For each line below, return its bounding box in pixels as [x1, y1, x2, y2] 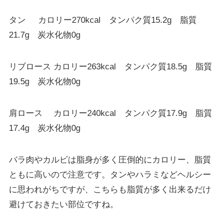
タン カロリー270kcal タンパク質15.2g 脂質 [8, 15, 197, 25]
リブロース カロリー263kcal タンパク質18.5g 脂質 [8, 62, 212, 72]
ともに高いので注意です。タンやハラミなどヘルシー [8, 170, 211, 180]
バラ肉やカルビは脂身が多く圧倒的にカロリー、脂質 [8, 155, 211, 165]
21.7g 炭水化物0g [8, 30, 80, 40]
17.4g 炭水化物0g [8, 123, 80, 133]
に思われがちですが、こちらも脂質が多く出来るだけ [8, 185, 211, 195]
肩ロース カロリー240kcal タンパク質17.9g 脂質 [8, 109, 212, 118]
